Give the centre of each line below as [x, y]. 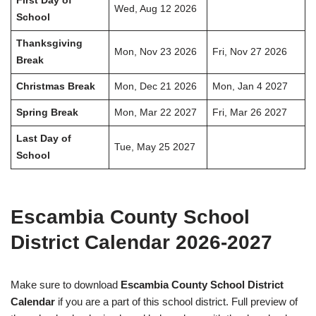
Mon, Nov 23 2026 [155, 52]
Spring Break [47, 113]
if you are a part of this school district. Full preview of [176, 302]
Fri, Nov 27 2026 [249, 52]
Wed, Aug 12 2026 [155, 9]
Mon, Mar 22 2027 [155, 113]
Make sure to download [66, 285]
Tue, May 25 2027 [154, 147]
